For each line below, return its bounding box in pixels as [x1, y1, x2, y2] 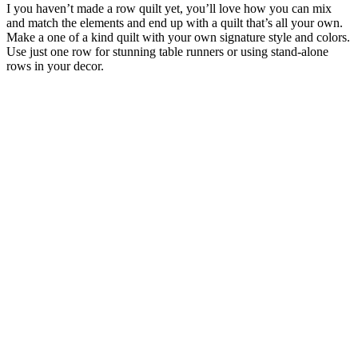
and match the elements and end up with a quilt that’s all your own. [6, 15, 343, 30]
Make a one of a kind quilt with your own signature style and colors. [6, 30, 350, 44]
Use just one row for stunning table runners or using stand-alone [6, 44, 328, 58]
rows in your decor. [6, 58, 104, 73]
